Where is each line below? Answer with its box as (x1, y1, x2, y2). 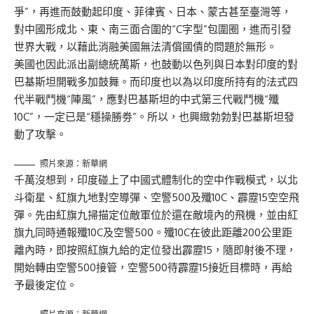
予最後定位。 (14, 278, 77, 292)
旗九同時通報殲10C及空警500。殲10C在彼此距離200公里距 (14, 226, 292, 240)
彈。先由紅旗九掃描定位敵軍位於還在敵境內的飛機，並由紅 (14, 208, 298, 222)
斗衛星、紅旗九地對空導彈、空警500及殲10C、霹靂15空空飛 (14, 191, 299, 205)
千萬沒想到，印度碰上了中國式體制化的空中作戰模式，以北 (14, 173, 298, 187)
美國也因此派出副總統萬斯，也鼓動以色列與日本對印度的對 (14, 57, 298, 71)
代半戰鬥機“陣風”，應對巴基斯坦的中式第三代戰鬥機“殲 (14, 93, 279, 107)
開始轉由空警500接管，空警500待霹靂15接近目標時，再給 (14, 261, 292, 275)
